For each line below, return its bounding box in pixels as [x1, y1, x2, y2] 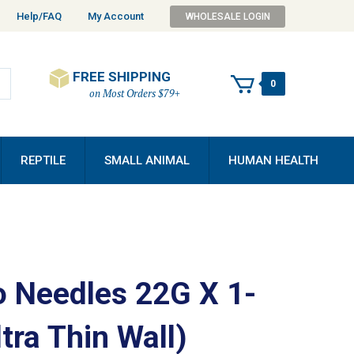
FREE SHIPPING [73, 69, 171, 85]
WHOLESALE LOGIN [185, 10, 270, 22]
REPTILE [21, 153, 66, 168]
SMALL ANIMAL [104, 153, 190, 168]
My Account [88, 9, 144, 22]
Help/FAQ [17, 9, 62, 22]
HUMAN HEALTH [228, 153, 318, 168]
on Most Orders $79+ [89, 86, 181, 100]
